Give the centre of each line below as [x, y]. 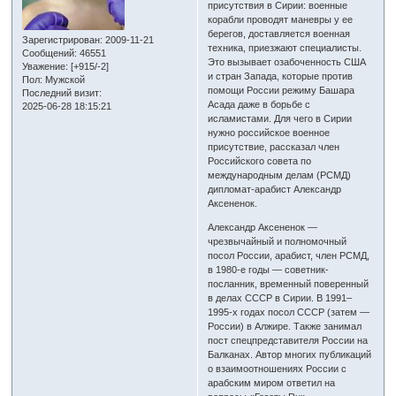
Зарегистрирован [61, 39]
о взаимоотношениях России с [278, 369]
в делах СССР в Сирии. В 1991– [280, 298]
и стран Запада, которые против [281, 76]
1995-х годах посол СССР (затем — [289, 312]
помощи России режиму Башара [282, 91]
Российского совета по [260, 161]
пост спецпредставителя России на [288, 341]
